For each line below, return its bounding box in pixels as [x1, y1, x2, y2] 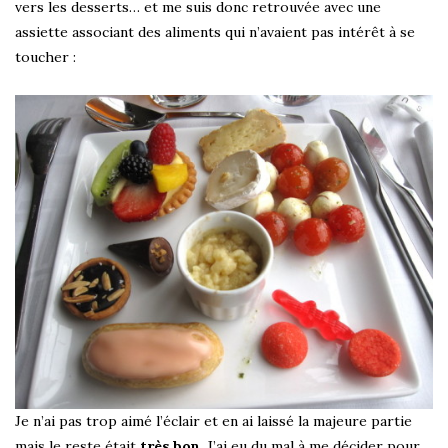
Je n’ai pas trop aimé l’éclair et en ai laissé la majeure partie [15, 411, 412, 430]
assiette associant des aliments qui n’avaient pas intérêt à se [15, 23, 415, 42]
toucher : [15, 48, 76, 67]
